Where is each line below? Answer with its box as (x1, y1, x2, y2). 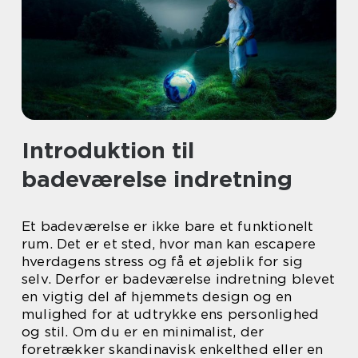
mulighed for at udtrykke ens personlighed (22, 306, 320, 322)
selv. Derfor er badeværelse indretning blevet (22, 271, 336, 287)
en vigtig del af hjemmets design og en (22, 288, 292, 304)
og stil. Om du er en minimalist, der (22, 324, 265, 340)
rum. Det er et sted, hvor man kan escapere (22, 236, 316, 252)
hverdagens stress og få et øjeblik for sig (22, 253, 304, 269)
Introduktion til (22, 137, 194, 164)
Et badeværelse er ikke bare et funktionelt (22, 218, 314, 234)
